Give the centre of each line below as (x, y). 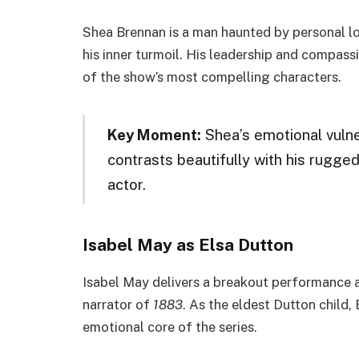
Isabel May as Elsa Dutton (188, 244)
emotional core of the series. (170, 327)
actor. (126, 184)
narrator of (118, 304)
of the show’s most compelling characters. (212, 77)
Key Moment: (154, 135)
